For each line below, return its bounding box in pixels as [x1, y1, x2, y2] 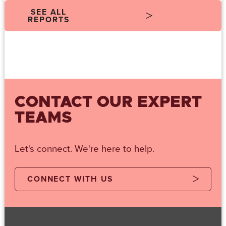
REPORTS [28, 13, 70, 25]
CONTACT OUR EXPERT [15, 94, 202, 110]
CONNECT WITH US [27, 173, 114, 185]
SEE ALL [30, 6, 67, 18]
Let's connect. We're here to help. [15, 141, 155, 155]
